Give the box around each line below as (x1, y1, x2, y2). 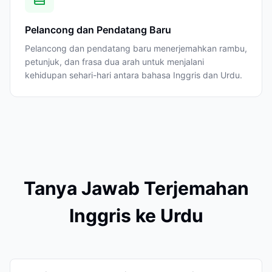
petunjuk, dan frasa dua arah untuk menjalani (25, 56, 204, 67)
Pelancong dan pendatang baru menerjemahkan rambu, (25, 43, 247, 53)
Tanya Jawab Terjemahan (23, 177, 249, 199)
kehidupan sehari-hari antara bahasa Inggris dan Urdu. (25, 70, 242, 80)
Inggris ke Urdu (69, 205, 203, 226)
